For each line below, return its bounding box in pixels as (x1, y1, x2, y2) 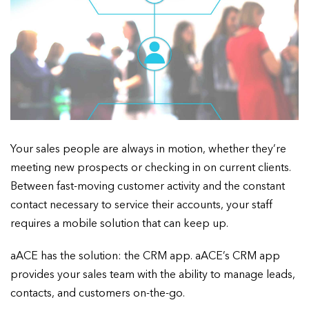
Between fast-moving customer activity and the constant (10, 181, 285, 193)
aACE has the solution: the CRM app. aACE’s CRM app (10, 251, 280, 263)
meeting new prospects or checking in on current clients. (10, 163, 291, 175)
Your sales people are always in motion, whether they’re (10, 144, 286, 156)
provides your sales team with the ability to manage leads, (10, 270, 295, 281)
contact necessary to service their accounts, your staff (10, 200, 272, 212)
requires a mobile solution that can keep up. (10, 219, 228, 230)
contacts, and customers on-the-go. (10, 288, 185, 300)
